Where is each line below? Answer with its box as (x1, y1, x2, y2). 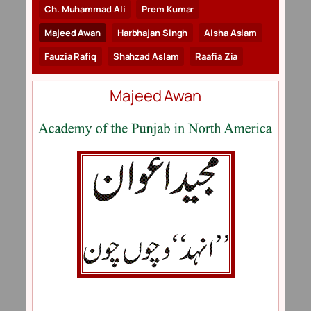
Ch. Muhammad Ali (44, 3, 126, 16)
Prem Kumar (142, 3, 194, 16)
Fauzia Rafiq (44, 50, 96, 63)
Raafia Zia (195, 50, 238, 63)
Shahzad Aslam (112, 50, 179, 63)
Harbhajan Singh (117, 26, 188, 40)
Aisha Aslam (204, 26, 258, 40)
